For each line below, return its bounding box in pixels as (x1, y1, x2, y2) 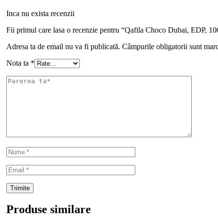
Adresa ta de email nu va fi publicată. (6, 42, 120, 51)
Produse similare (6, 202, 91, 216)
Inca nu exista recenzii (6, 9, 74, 18)
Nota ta (6, 58, 31, 67)
